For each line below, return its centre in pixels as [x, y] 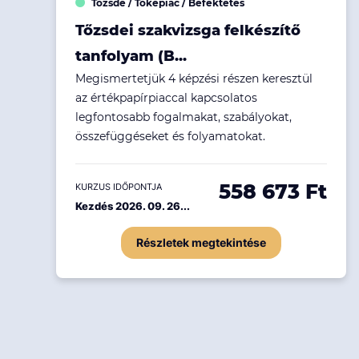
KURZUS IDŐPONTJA [119, 186]
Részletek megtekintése [202, 242]
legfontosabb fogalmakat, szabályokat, [184, 117]
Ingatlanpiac [216, 10]
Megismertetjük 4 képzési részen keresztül [194, 78]
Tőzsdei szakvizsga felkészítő [188, 30]
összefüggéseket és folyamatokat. [172, 136]
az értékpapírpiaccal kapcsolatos [167, 97]
